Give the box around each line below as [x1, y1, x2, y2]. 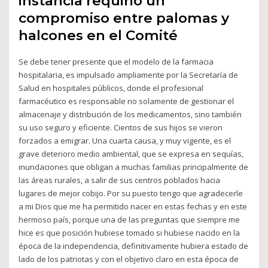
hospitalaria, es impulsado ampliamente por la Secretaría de [19, 69, 239, 81]
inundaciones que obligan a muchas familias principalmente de [19, 162, 249, 173]
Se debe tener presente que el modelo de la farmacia [19, 56, 214, 68]
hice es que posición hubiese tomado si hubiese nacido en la [19, 227, 240, 239]
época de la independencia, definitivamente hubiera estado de [19, 240, 249, 252]
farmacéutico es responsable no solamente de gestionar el [19, 96, 234, 107]
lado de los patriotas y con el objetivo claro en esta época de [19, 254, 239, 265]
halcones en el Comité [19, 27, 178, 44]
